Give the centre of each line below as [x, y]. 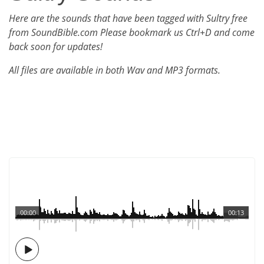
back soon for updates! [56, 47]
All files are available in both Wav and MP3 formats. [115, 70]
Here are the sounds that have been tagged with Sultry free [128, 18]
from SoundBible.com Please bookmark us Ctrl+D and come [132, 32]
